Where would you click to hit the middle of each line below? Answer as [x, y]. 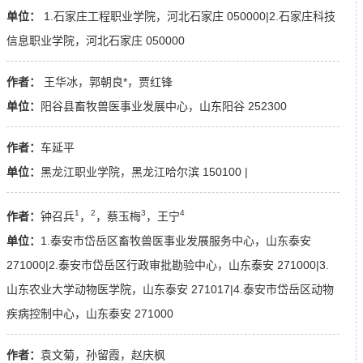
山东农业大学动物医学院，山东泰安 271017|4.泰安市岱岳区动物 [170, 289]
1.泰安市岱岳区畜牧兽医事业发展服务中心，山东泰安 [176, 240]
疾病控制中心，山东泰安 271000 [90, 313]
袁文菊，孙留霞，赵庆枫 [103, 354]
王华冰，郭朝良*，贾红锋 [107, 82]
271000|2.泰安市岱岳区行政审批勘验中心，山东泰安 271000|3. [168, 265]
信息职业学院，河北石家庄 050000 [96, 41]
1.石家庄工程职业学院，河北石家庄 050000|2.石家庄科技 [188, 17]
